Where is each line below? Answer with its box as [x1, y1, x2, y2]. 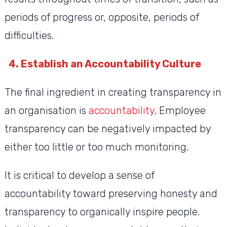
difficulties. [4, 29, 54, 42]
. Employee [154, 104, 206, 117]
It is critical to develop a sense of [4, 169, 155, 182]
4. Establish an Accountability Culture [8, 58, 201, 70]
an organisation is [4, 104, 89, 117]
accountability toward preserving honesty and [4, 187, 217, 200]
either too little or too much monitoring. [4, 141, 191, 154]
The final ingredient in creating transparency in [4, 86, 221, 99]
